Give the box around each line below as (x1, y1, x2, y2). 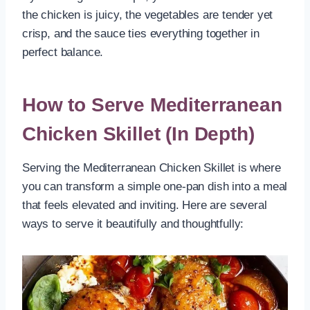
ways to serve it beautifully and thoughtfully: (22, 217, 244, 230)
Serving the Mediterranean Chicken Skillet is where (22, 161, 281, 174)
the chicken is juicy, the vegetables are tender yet (22, 8, 273, 21)
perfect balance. (22, 45, 104, 59)
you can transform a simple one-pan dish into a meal (22, 179, 288, 193)
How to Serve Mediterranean (22, 93, 282, 116)
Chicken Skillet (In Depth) (22, 122, 255, 145)
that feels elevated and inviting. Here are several (22, 198, 267, 212)
